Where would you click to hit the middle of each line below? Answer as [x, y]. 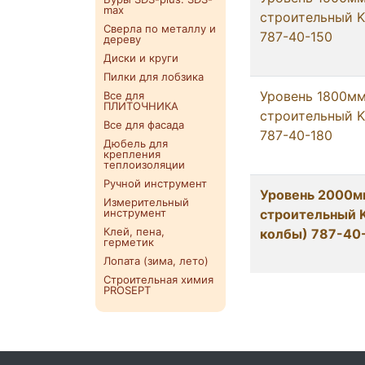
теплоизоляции [144, 165]
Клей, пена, [134, 232]
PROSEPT [127, 290]
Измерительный [146, 202]
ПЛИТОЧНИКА [141, 106]
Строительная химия [158, 280]
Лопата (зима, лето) [156, 261]
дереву [122, 40]
